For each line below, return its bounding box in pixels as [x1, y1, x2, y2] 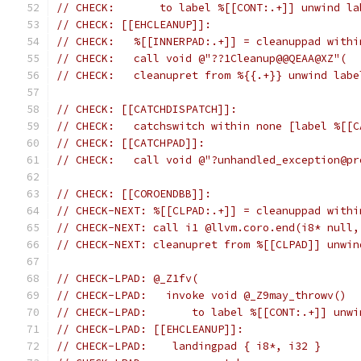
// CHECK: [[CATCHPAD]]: [56, 136, 205, 150]
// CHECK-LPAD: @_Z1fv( [56, 272, 198, 285]
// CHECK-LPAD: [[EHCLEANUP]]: [56, 322, 243, 336]
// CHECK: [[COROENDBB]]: [56, 187, 211, 201]
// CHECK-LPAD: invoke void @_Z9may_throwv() [56, 288, 346, 302]
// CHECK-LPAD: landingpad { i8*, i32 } [56, 339, 321, 353]
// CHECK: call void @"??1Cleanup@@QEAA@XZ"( [56, 52, 346, 65]
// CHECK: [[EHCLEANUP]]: [56, 18, 211, 31]
